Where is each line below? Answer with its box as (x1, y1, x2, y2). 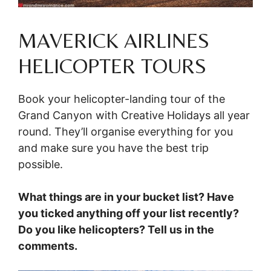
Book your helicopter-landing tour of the (18, 93, 225, 106)
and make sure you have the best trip (18, 142, 209, 155)
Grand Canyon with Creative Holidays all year (18, 109, 250, 122)
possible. (18, 158, 63, 171)
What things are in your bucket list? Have (18, 191, 234, 204)
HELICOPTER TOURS (18, 54, 206, 79)
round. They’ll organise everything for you (18, 125, 233, 139)
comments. (18, 240, 77, 253)
